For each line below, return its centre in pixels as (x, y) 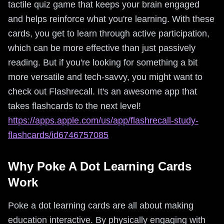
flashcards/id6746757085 (58, 135)
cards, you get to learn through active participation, (109, 33)
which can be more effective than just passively (102, 48)
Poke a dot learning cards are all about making (101, 205)
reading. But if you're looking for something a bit (103, 62)
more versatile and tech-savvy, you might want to (105, 77)
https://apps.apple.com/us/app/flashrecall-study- (103, 120)
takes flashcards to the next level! (74, 106)
